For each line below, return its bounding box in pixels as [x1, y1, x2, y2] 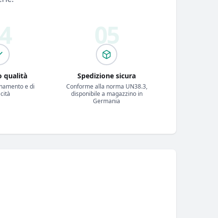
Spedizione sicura [77, 71, 136, 80]
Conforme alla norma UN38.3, [66, 82, 147, 91]
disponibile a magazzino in [71, 89, 143, 98]
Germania [93, 96, 121, 105]
